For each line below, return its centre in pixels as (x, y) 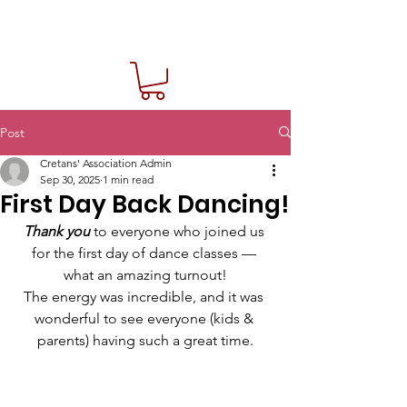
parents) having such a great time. (145, 340)
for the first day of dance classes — (145, 253)
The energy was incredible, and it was (145, 296)
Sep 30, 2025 (70, 179)
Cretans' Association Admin (106, 163)
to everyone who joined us (179, 231)
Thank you (56, 231)
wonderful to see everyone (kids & (145, 318)
